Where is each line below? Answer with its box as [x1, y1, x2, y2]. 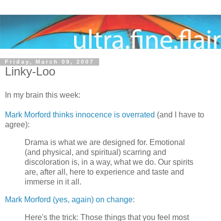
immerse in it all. [25, 178, 81, 186]
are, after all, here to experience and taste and [25, 168, 184, 177]
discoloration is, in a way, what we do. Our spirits [25, 158, 193, 167]
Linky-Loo [5, 65, 55, 78]
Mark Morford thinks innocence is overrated [5, 110, 155, 119]
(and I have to [155, 110, 204, 119]
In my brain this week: [5, 91, 80, 100]
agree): [5, 120, 30, 129]
